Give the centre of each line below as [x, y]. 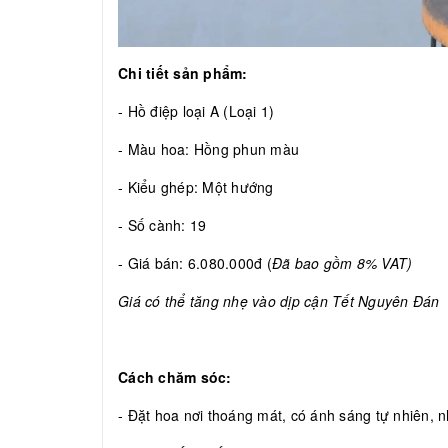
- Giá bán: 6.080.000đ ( [195, 263]
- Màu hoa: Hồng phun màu [208, 149]
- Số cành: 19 [162, 225]
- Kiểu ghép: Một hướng [198, 187]
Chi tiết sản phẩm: [183, 73]
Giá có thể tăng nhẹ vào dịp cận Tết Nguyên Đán [279, 301]
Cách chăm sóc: [175, 377]
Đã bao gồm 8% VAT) [342, 263]
